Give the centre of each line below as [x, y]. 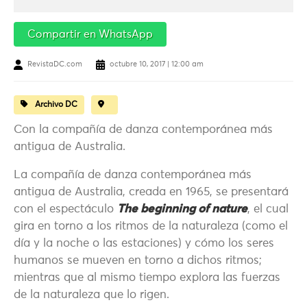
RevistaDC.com [55, 64]
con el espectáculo [65, 210]
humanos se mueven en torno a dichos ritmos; [138, 261]
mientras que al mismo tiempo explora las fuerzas [147, 278]
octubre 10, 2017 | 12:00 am [157, 64]
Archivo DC [56, 105]
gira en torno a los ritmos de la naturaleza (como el [151, 227]
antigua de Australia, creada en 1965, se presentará [151, 193]
